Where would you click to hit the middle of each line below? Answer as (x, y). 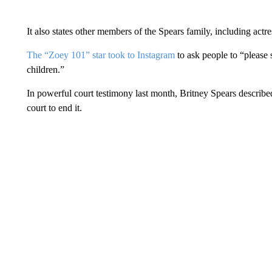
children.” (45, 69)
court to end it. (54, 107)
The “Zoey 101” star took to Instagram (102, 55)
